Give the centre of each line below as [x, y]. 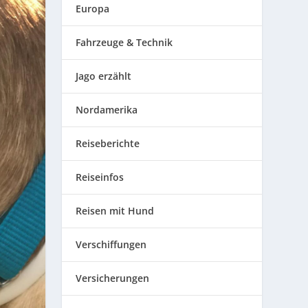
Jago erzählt [104, 76]
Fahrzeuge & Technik [124, 42]
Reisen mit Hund [115, 210]
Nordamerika [107, 109]
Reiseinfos [100, 177]
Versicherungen [113, 278]
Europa [93, 8]
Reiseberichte [108, 143]
